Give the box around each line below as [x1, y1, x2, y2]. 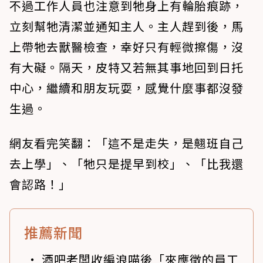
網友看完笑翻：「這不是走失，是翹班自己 [9, 134, 244, 151]
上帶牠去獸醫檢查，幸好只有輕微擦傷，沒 [9, 38, 244, 55]
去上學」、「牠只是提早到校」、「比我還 [9, 154, 244, 172]
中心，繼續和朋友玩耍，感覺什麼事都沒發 [9, 79, 244, 96]
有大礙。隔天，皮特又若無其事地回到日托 [9, 58, 244, 76]
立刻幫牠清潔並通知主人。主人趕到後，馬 [9, 17, 244, 35]
